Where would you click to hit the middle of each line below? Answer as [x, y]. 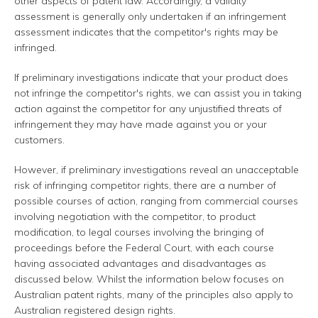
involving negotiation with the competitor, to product [135, 217]
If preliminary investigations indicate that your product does [151, 78]
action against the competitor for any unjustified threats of [148, 109]
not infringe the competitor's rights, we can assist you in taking [158, 93]
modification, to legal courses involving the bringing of [139, 232]
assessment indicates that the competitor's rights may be [146, 32]
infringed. [35, 48]
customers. [39, 140]
